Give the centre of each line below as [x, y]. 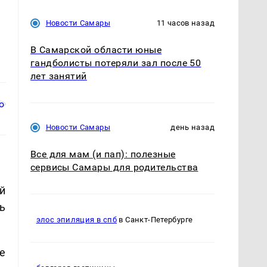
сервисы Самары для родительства [114, 167]
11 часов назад [185, 23]
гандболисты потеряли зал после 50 [116, 63]
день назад [193, 127]
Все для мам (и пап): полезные [103, 154]
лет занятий [58, 76]
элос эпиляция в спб [77, 220]
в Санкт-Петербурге [155, 220]
